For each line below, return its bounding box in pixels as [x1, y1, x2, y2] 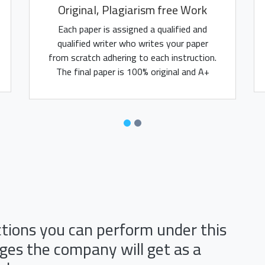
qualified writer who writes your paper [57, 34, 208, 52]
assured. [116, 77, 149, 95]
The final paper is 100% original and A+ [56, 63, 209, 80]
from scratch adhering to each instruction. [49, 49, 216, 66]
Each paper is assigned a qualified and [58, 20, 207, 38]
